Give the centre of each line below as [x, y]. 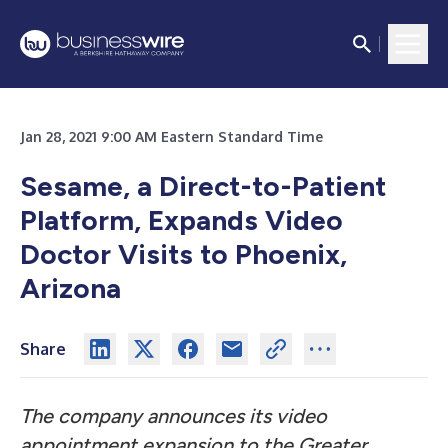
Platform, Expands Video [181, 220]
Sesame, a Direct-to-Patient [203, 186]
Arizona [70, 288]
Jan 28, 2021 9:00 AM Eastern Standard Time [171, 136]
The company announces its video [173, 416]
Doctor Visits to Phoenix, [183, 254]
